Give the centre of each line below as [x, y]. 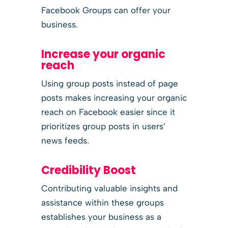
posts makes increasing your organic [114, 97]
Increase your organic [103, 54]
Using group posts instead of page [109, 83]
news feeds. [65, 140]
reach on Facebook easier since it [108, 112]
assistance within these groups [102, 202]
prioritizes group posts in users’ [103, 126]
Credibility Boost [88, 170]
